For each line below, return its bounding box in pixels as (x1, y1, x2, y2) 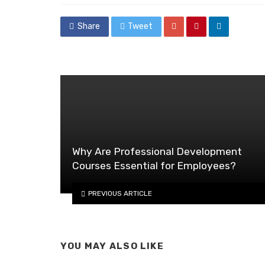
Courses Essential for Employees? (72, 160, 236, 172)
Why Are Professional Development (72, 146, 242, 158)
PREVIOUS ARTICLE (88, 189, 152, 198)
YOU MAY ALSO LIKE (60, 241, 164, 252)
